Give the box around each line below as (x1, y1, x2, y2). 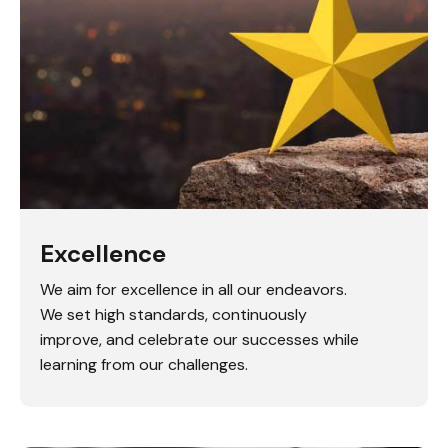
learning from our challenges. (40, 354, 248, 375)
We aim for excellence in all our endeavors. (40, 279, 347, 300)
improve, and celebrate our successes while (40, 329, 359, 350)
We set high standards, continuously (40, 304, 307, 325)
